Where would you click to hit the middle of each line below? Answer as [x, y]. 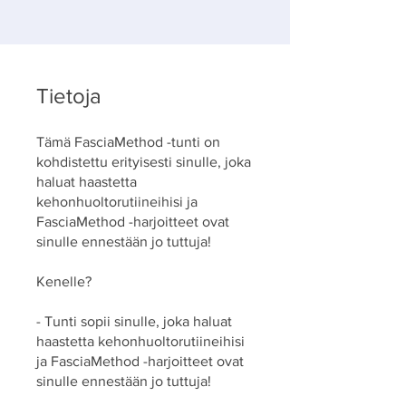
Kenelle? [64, 281]
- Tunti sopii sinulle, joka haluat [134, 321]
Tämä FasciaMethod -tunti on [128, 141]
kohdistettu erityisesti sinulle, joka [144, 161]
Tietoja [69, 95]
